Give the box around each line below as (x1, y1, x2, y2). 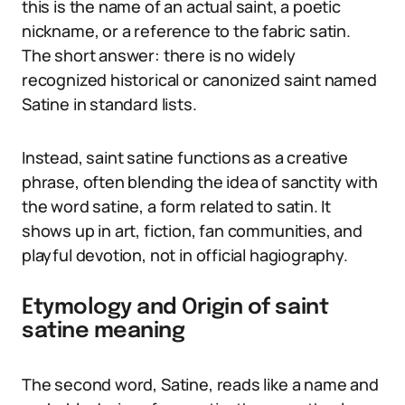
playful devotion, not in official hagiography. (22, 244, 348, 266)
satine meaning (22, 320, 185, 343)
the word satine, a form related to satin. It (22, 195, 332, 217)
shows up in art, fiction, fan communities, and (22, 220, 363, 241)
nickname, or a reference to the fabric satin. (22, 20, 351, 42)
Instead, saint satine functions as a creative (22, 146, 348, 168)
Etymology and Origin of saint (22, 297, 329, 319)
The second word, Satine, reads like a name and (22, 373, 379, 395)
